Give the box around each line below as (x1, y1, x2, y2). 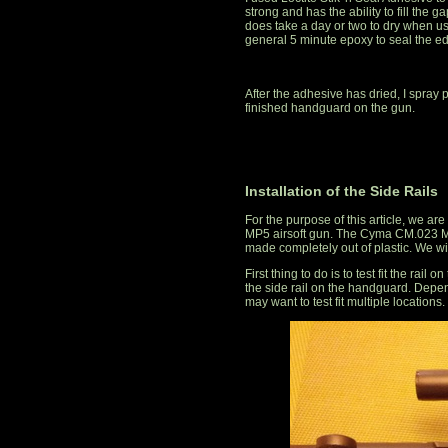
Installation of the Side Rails (245, 183, 438, 200)
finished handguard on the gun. (245, 101, 415, 116)
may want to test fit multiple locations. (245, 295, 445, 310)
